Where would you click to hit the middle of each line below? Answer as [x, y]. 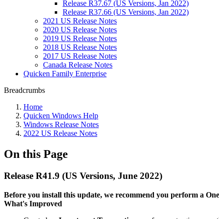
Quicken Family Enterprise [65, 74]
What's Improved [33, 203]
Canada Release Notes [78, 65]
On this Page [36, 154]
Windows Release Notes [61, 124]
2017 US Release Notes [80, 56]
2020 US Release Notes [80, 30]
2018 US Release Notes [80, 47]
